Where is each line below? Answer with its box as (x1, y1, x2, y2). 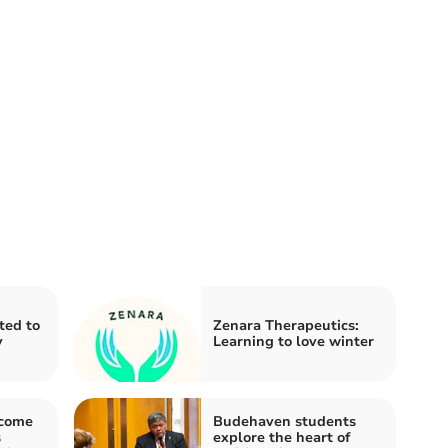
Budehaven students (213, 411, 356, 431)
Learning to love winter (213, 331, 374, 351)
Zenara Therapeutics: (213, 315, 359, 335)
